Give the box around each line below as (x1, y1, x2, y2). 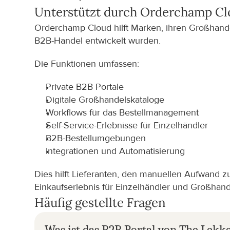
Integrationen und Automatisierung (46, 146, 185, 157)
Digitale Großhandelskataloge (46, 94, 165, 105)
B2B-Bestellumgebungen (46, 133, 146, 144)
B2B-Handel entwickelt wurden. (34, 35, 161, 46)
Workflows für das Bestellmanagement (46, 107, 199, 118)
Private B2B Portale (46, 82, 124, 92)
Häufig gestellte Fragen (34, 195, 166, 210)
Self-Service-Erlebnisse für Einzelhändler (46, 120, 208, 131)
